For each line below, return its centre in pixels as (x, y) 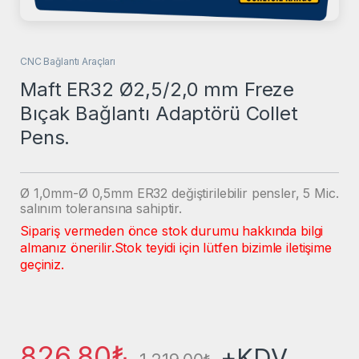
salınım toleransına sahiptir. (101, 208)
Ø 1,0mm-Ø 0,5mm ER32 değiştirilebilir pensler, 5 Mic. (179, 193)
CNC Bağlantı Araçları (68, 62)
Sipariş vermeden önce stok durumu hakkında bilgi (172, 230)
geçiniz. (42, 264)
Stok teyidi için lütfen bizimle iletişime (223, 247)
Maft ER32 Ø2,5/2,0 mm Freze (157, 90)
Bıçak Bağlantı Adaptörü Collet (159, 114)
